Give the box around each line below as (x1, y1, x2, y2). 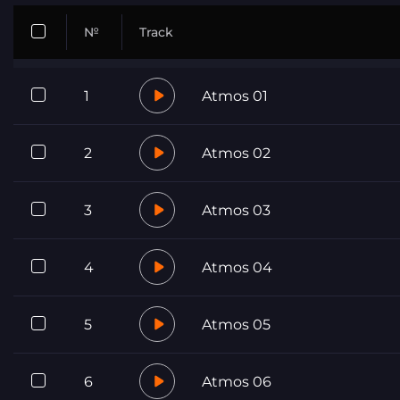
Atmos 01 (202, 87, 268, 104)
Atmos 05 (202, 315, 271, 333)
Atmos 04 (202, 258, 272, 276)
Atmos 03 (202, 201, 271, 219)
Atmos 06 (202, 372, 271, 390)
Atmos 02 (202, 144, 271, 162)
